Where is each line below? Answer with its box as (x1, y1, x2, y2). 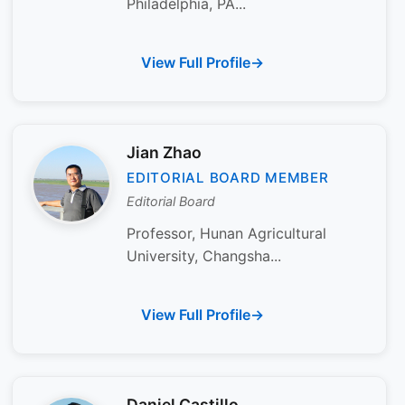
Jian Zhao (127, 142, 202, 162)
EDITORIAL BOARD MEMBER (127, 169, 329, 187)
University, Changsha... (127, 246, 281, 265)
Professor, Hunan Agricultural (127, 223, 326, 242)
